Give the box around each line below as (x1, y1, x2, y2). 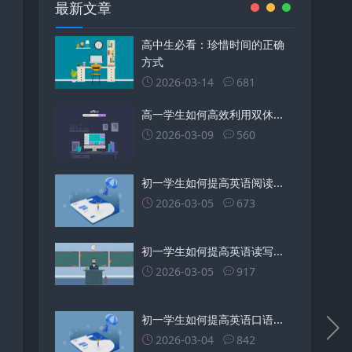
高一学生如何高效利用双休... (141, 107, 283, 123)
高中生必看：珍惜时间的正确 (141, 37, 284, 53)
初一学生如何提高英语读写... (141, 243, 283, 258)
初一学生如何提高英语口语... (141, 311, 283, 327)
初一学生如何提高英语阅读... (141, 174, 283, 190)
